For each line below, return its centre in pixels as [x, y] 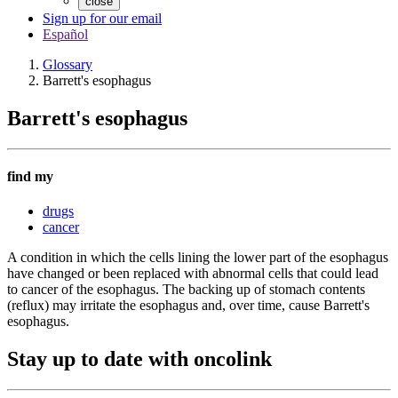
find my [30, 177]
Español [65, 34]
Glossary [68, 64]
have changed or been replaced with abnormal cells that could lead [193, 274]
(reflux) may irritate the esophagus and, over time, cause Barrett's [188, 306]
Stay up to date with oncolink [139, 359]
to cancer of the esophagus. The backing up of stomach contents [186, 290]
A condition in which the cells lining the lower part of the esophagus [198, 258]
